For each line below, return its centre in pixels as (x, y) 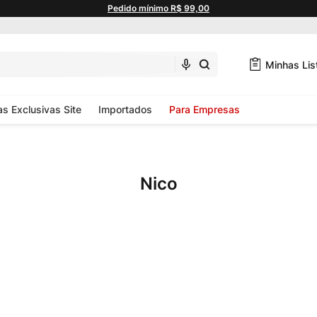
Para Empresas (204, 109)
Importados (125, 109)
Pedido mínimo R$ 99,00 (158, 8)
